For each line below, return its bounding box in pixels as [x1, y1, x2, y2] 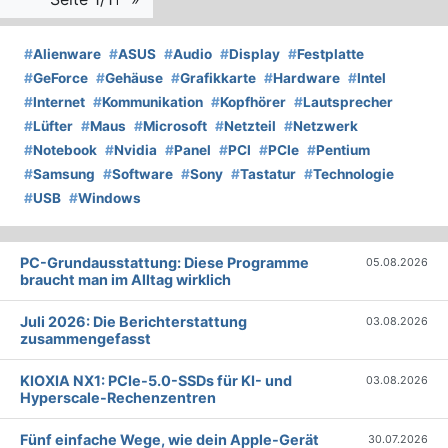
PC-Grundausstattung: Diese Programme [20, 253, 309, 271]
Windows [78, 189, 141, 206]
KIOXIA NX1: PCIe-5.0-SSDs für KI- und [20, 371, 292, 389]
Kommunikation [102, 93, 203, 110]
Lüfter [33, 117, 73, 134]
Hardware [273, 69, 340, 86]
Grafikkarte [180, 69, 256, 86]
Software [112, 165, 173, 182]
